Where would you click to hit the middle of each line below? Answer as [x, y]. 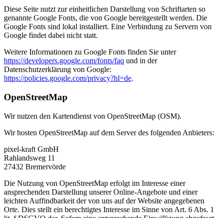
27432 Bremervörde [35, 166]
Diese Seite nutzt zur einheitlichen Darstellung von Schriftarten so [105, 9]
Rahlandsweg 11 [29, 158]
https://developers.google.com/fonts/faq [64, 61]
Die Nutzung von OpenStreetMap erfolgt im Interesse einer [95, 183]
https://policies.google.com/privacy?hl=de [68, 78]
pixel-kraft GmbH [31, 149]
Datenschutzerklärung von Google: [58, 70]
